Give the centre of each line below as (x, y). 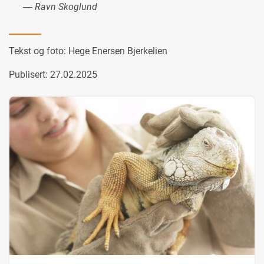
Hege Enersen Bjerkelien (118, 51)
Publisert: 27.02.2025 (53, 75)
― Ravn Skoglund (60, 7)
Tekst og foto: (39, 51)
